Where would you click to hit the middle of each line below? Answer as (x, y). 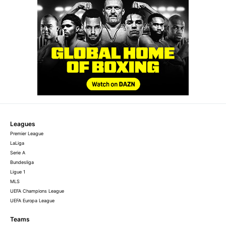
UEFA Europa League (32, 200)
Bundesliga (22, 162)
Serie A (18, 152)
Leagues (23, 124)
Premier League (27, 133)
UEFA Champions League (37, 191)
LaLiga (17, 143)
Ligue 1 (18, 172)
